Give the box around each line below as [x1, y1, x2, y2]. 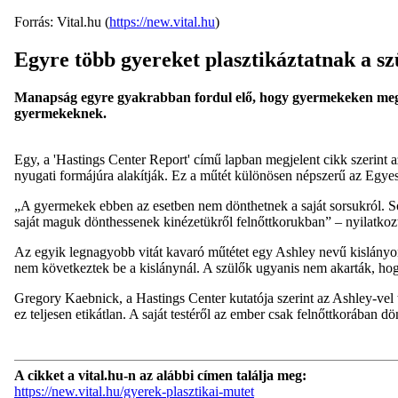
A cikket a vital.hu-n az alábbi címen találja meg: [14, 367, 306, 383]
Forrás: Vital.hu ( [14, 14, 109, 29]
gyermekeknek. [14, 105, 114, 121]
